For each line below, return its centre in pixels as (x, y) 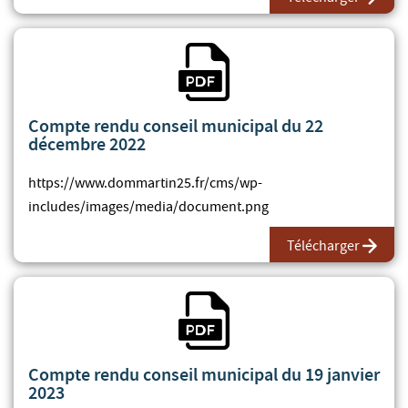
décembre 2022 (87, 143)
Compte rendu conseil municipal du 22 (176, 125)
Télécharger (323, 245)
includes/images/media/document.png (148, 206)
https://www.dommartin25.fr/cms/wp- (145, 183)
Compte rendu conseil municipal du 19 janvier (204, 374)
